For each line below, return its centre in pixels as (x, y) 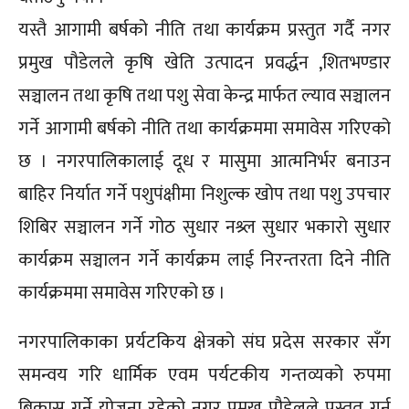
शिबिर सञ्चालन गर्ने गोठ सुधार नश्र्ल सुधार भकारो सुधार (204, 228)
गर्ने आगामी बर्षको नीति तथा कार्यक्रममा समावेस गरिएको (204, 129)
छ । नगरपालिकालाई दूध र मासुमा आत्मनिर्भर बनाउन (204, 162)
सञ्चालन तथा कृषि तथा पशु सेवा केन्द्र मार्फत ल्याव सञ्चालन (204, 96)
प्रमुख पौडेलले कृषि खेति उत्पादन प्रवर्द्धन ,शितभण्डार (204, 63)
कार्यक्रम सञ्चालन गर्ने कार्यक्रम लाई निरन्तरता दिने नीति (204, 261)
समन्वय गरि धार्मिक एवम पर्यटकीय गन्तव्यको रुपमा (204, 376)
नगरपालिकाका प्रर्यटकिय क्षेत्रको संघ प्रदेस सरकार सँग (204, 343)
